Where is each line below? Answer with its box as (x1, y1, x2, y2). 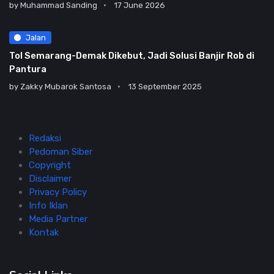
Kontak (29, 227, 59, 239)
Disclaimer (29, 173, 72, 185)
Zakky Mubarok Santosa (20, 82, 111, 92)
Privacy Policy (29, 187, 87, 198)
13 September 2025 (128, 82, 202, 92)
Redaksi (29, 133, 61, 144)
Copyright (29, 160, 71, 171)
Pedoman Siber (29, 146, 92, 158)
